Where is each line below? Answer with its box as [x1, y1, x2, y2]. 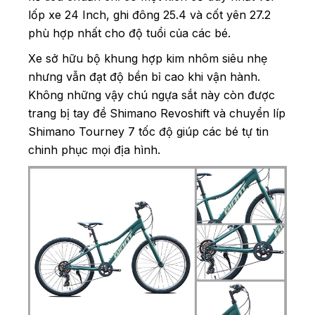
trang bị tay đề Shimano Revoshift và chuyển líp [28, 105, 285, 120]
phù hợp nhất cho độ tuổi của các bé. [28, 25, 231, 40]
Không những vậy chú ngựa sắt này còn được [28, 87, 275, 102]
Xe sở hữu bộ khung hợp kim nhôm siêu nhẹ [28, 51, 267, 65]
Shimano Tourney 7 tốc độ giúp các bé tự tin [28, 124, 269, 139]
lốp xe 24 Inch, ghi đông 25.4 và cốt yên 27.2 [28, 7, 271, 22]
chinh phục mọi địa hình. [28, 142, 160, 157]
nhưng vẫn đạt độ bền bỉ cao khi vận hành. [28, 69, 260, 84]
